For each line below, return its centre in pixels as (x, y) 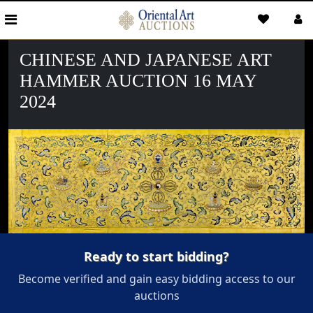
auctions (156, 296)
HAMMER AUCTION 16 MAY (138, 81)
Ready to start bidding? (156, 257)
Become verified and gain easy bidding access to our (156, 279)
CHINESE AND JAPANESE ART (146, 60)
